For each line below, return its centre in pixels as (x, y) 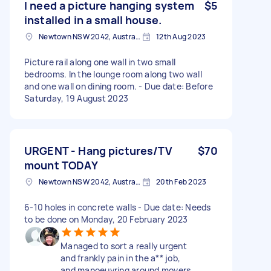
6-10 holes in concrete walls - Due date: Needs (118, 207)
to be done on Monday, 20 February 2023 (106, 219)
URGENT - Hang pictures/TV (98, 150)
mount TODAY (61, 165)
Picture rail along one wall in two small (100, 62)
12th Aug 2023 (181, 36)
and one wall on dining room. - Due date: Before (119, 86)
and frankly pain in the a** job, (120, 258)
